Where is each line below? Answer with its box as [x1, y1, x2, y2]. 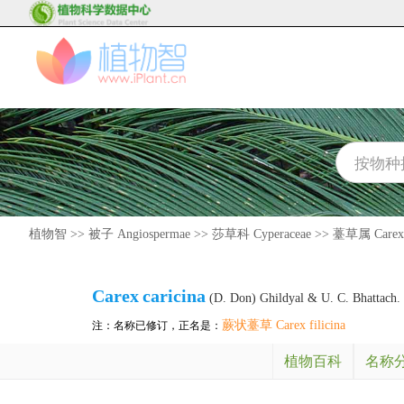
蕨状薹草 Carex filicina [222, 318, 345, 332]
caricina [142, 286, 206, 306]
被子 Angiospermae [88, 227, 190, 241]
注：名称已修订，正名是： [92, 319, 222, 332]
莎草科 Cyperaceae [212, 227, 311, 241]
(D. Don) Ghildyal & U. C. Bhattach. [206, 291, 400, 305]
